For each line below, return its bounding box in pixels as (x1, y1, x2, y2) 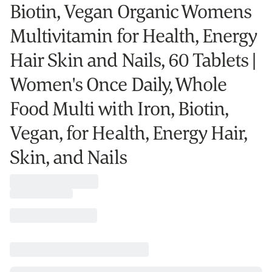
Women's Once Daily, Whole (10, 71, 226, 97)
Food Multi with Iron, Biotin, (10, 95, 229, 121)
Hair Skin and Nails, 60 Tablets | (10, 47, 256, 72)
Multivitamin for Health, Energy (10, 22, 257, 48)
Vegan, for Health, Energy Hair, (10, 120, 248, 145)
